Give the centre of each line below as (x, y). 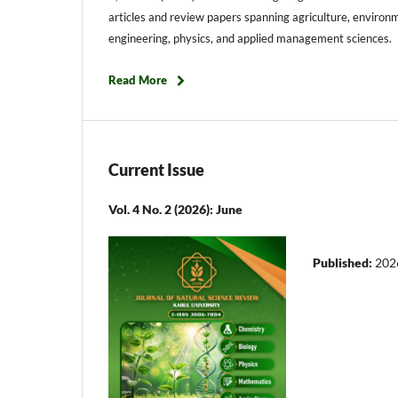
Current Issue (156, 170)
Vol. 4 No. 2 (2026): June (175, 210)
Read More (138, 80)
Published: (344, 263)
